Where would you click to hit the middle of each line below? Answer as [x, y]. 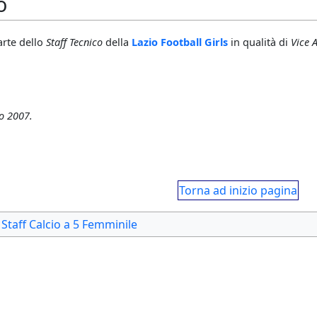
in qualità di [259, 42]
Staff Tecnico [74, 42]
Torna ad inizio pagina [238, 191]
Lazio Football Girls [180, 42]
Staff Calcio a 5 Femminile [69, 225]
